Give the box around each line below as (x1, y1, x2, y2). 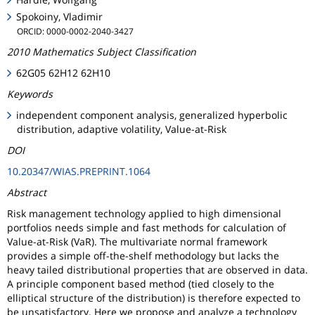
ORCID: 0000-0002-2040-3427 (17, 25, 134, 37)
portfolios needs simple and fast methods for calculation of (7, 220, 286, 234)
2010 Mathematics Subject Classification (7, 44, 196, 58)
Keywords (7, 86, 53, 101)
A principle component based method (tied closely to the (7, 276, 274, 290)
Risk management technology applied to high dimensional (7, 206, 281, 220)
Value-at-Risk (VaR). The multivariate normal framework (7, 234, 267, 248)
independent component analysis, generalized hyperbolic (16, 108, 288, 122)
